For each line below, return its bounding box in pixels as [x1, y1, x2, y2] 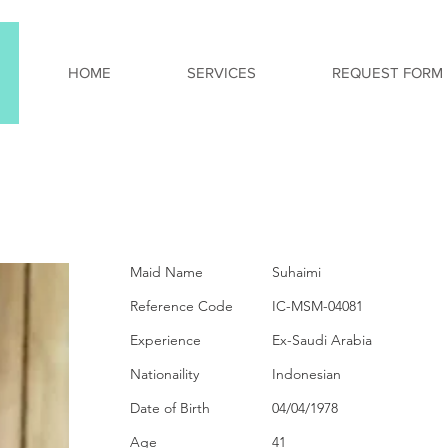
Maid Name [130, 263, 203, 281]
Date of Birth [130, 399, 210, 417]
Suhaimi [272, 263, 321, 281]
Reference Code [130, 297, 233, 315]
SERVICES [187, 64, 256, 81]
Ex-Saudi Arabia [272, 331, 372, 349]
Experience [130, 331, 201, 349]
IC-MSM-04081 [272, 297, 363, 315]
